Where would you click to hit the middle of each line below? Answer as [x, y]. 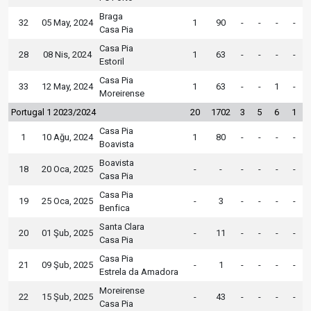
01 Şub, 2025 [67, 233]
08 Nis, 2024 [67, 54]
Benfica [115, 208]
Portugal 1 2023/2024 [53, 112]
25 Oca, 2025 [67, 201]
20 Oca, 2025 [67, 169]
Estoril [112, 61]
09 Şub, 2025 [67, 264]
